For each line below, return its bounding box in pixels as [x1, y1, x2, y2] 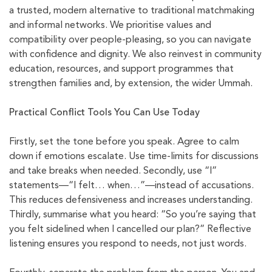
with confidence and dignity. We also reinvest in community [9, 50, 262, 60]
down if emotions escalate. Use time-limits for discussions [9, 152, 259, 162]
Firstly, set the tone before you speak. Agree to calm [9, 137, 239, 148]
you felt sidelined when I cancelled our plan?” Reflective [9, 225, 251, 235]
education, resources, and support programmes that [9, 64, 234, 75]
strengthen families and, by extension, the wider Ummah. [9, 79, 253, 89]
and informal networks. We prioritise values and [9, 21, 211, 31]
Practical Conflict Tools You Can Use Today [9, 108, 200, 118]
